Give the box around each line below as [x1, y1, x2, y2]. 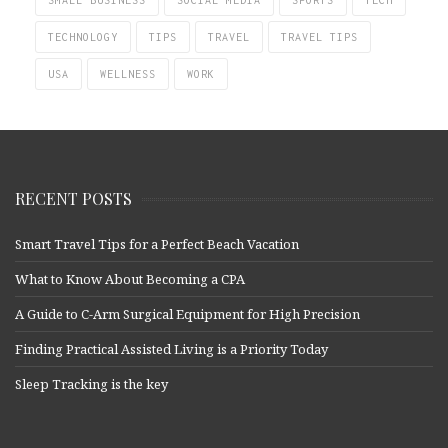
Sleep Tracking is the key [15, 375, 168, 394]
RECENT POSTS [15, 188, 132, 210]
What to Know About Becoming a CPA [15, 270, 245, 289]
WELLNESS [100, 68, 156, 81]
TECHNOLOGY [48, 31, 118, 44]
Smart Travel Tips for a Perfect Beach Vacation [15, 235, 299, 254]
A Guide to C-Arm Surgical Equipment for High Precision [15, 305, 360, 324]
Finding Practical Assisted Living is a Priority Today [15, 340, 328, 359]
